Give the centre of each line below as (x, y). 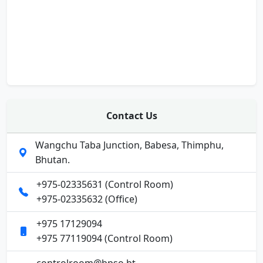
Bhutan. (53, 160)
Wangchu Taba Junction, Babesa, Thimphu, (130, 145)
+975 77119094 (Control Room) (104, 238)
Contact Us (131, 116)
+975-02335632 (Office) (87, 199)
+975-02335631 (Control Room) (105, 184)
